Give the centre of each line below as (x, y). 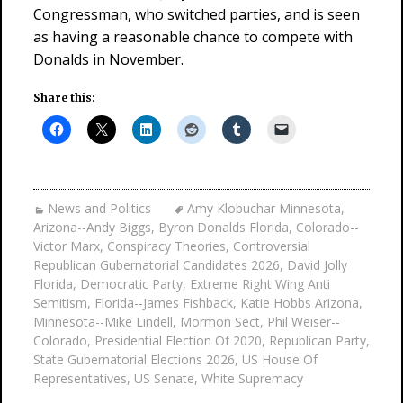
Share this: (64, 98)
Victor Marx (67, 246)
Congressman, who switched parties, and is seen (197, 14)
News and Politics (99, 208)
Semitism (60, 303)
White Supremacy (252, 378)
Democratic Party (131, 284)
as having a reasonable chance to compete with (193, 37)
